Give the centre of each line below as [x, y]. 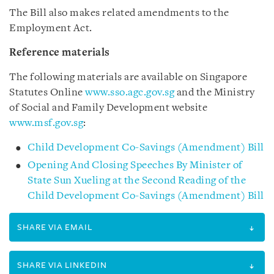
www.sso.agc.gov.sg [130, 93]
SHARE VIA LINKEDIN [62, 265]
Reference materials [60, 53]
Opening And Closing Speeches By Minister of [135, 165]
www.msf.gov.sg [46, 123]
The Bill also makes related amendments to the [119, 13]
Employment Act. [51, 28]
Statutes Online [47, 93]
